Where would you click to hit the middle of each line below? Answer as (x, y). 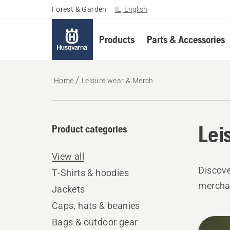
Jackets (68, 189)
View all (68, 156)
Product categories (89, 129)
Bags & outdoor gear (95, 222)
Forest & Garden (79, 9)
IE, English (131, 9)
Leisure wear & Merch (117, 81)
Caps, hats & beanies (96, 206)
